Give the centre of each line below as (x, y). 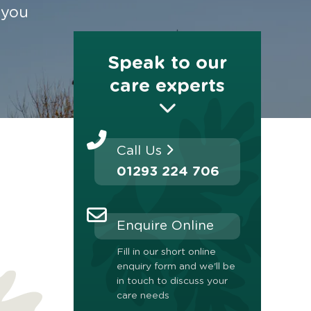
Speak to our (167, 64)
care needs (143, 296)
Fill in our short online (166, 252)
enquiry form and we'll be (176, 267)
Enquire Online (165, 226)
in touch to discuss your (172, 281)
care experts (167, 86)
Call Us (141, 151)
